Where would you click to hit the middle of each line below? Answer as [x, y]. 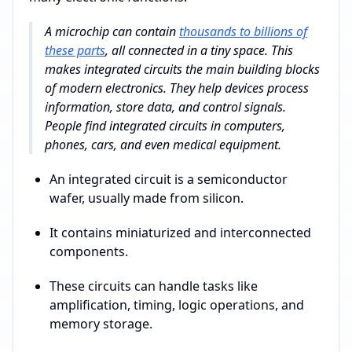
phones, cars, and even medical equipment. [163, 144]
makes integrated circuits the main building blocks [182, 69]
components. [89, 251]
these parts [75, 50]
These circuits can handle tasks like [154, 286]
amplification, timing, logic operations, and [177, 304]
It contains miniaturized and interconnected [180, 232]
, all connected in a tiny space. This [199, 50]
